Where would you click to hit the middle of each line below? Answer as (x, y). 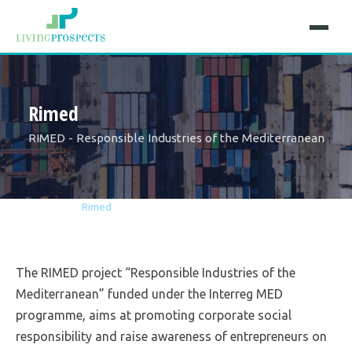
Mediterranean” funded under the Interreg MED (149, 294)
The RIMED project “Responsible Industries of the (156, 273)
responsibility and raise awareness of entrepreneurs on (171, 337)
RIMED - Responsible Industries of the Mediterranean (176, 138)
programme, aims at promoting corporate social (154, 315)
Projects (55, 207)
